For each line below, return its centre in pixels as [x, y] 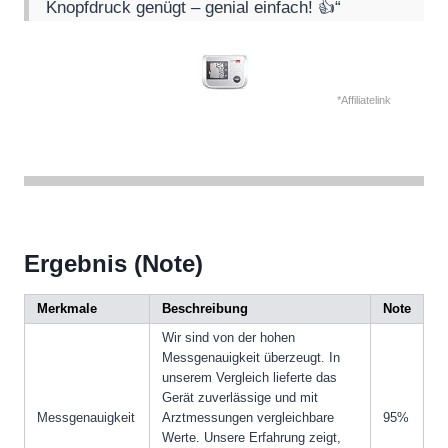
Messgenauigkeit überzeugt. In [251, 358]
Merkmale [67, 309]
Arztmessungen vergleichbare [248, 418]
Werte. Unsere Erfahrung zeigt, [251, 438]
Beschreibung [205, 309]
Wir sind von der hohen [228, 338]
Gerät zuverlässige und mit [240, 398]
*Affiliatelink [364, 99]
